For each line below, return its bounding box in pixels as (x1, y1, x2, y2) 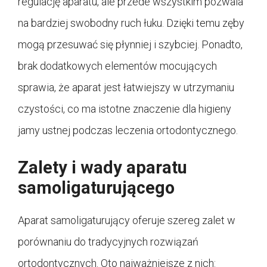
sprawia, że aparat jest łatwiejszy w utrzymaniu (18, 80, 234, 94)
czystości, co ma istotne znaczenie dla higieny (18, 102, 231, 115)
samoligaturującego (18, 177, 175, 198)
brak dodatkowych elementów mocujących (18, 59, 217, 72)
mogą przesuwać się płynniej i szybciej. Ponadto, (18, 38, 243, 51)
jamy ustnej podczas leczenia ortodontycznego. (18, 123, 238, 136)
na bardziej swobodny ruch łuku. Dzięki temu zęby (18, 16, 244, 29)
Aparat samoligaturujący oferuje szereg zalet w (18, 213, 235, 226)
